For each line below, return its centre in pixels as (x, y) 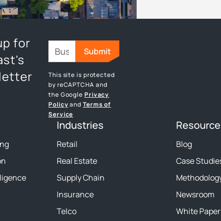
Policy (58, 104)
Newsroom (195, 194)
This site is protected (82, 75)
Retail (67, 144)
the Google (66, 94)
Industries (80, 125)
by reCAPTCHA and (78, 85)
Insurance (75, 194)
